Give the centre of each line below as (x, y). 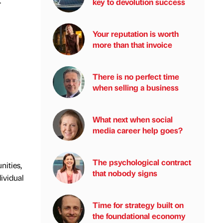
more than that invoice (132, 45)
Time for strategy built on (138, 205)
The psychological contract (142, 162)
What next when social (133, 119)
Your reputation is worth (136, 34)
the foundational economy (139, 216)
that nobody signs (125, 173)
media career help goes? (138, 130)
